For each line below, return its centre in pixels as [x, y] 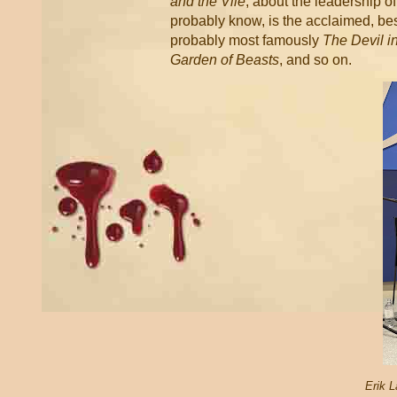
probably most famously [246, 40]
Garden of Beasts [225, 60]
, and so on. [315, 60]
